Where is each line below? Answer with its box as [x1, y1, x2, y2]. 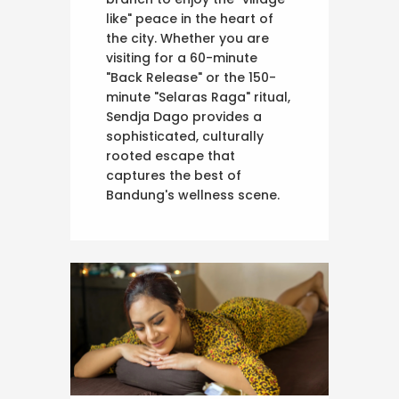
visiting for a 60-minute [106, 49, 257, 68]
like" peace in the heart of [106, 10, 273, 28]
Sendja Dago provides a [106, 108, 262, 126]
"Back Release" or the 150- [106, 69, 276, 87]
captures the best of [106, 167, 241, 185]
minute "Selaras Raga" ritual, [106, 88, 290, 107]
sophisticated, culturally [106, 127, 264, 146]
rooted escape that [106, 147, 235, 166]
